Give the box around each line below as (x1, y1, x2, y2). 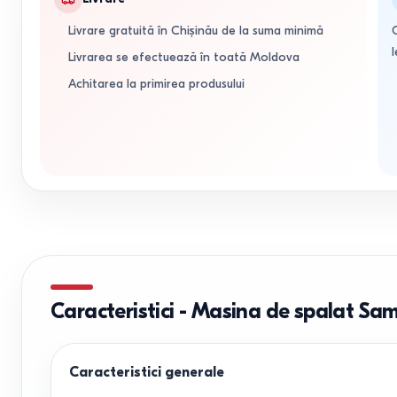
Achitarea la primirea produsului (68, 76, 245, 91)
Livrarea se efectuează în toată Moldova (68, 50, 300, 65)
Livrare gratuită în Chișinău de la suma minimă (68, 23, 323, 38)
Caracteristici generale (69, 364, 224, 380)
